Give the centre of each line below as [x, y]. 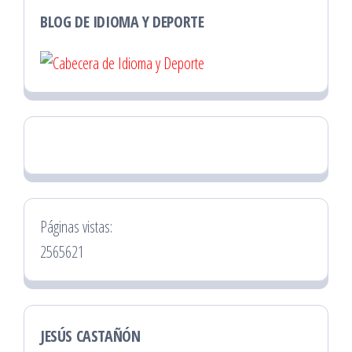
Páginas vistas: [76, 227]
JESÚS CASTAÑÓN [90, 336]
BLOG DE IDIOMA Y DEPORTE [122, 21]
